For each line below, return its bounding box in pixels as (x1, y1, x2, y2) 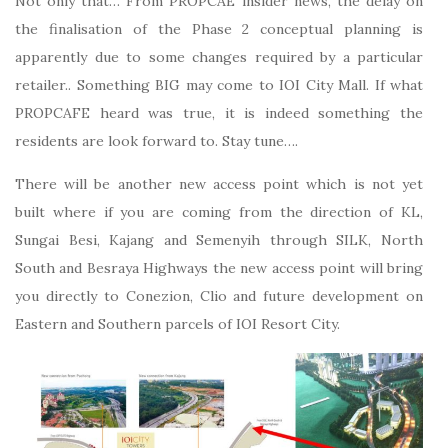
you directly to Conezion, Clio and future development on (15, 287, 423, 306)
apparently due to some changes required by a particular (15, 48, 423, 67)
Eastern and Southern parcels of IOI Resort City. (15, 315, 340, 334)
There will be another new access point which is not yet (15, 175, 423, 194)
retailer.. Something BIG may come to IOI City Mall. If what (15, 76, 423, 95)
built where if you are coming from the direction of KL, (15, 203, 423, 222)
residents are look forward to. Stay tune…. (15, 132, 298, 151)
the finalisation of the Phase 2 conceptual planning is (15, 20, 423, 39)
